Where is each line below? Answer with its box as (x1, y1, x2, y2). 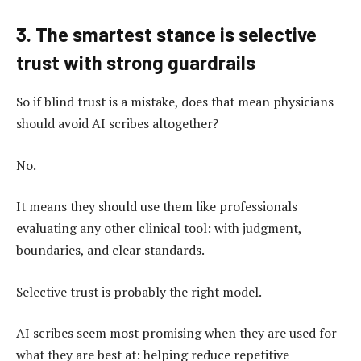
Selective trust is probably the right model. (16, 282, 262, 301)
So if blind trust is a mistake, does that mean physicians (16, 93, 334, 111)
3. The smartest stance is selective (16, 23, 317, 47)
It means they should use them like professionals (16, 197, 297, 216)
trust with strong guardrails (16, 51, 255, 75)
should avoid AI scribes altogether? (16, 114, 218, 133)
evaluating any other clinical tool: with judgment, (16, 219, 301, 238)
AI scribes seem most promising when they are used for (16, 324, 337, 342)
